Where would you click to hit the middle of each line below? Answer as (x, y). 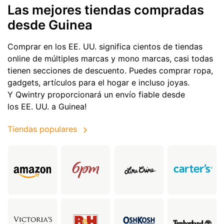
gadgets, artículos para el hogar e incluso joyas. (98, 83)
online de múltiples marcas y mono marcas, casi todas (110, 59)
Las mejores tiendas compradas (106, 10)
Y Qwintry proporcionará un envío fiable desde (96, 95)
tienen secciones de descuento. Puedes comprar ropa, (110, 71)
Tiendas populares (42, 129)
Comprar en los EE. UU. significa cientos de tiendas (105, 47)
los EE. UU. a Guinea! (47, 107)
